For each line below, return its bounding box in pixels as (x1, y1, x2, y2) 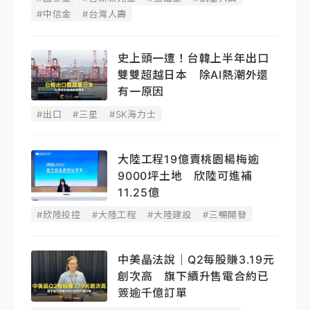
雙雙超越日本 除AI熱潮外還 (118, 68, 269, 82)
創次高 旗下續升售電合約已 (118, 269, 269, 284)
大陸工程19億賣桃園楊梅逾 (118, 152, 259, 166)
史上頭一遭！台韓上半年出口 (118, 51, 269, 66)
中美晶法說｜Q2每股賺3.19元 (118, 253, 275, 267)
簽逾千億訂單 (118, 286, 188, 300)
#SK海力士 (109, 109, 156, 120)
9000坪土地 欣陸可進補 (118, 168, 253, 183)
